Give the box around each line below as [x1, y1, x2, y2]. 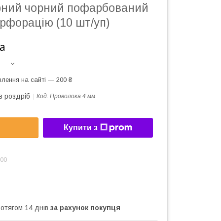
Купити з [64, 123, 98, 132]
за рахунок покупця [50, 203, 120, 212]
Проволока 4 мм [50, 93, 95, 100]
